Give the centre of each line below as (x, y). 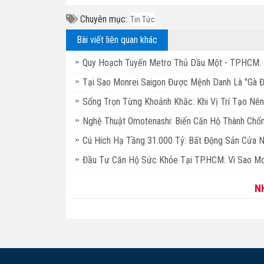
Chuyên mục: (103, 19)
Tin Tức (143, 19)
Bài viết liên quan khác (117, 39)
